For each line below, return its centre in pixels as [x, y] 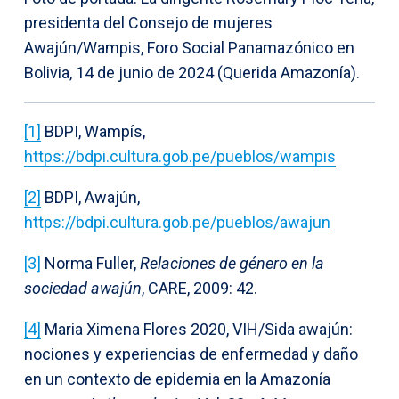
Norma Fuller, [90, 263]
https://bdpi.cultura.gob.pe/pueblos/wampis [180, 156]
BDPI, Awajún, [90, 197]
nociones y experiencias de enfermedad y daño [191, 354]
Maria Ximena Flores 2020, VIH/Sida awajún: [197, 329]
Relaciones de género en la [232, 263]
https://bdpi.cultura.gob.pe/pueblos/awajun [177, 222]
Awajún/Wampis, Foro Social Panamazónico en [189, 47]
